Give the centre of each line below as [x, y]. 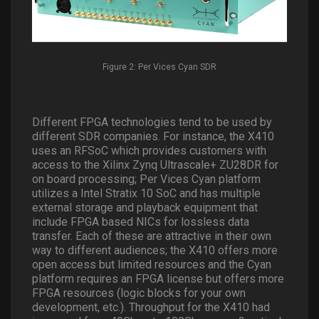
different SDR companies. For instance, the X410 [153, 136]
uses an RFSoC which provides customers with [149, 151]
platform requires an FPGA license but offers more [158, 279]
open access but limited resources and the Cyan [152, 265]
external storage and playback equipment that [145, 208]
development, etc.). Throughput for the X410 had [151, 307]
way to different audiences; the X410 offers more [155, 250]
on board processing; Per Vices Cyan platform [146, 179]
